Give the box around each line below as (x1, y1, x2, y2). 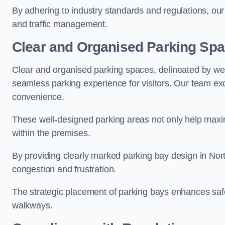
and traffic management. (12, 19, 107, 29)
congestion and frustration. (12, 164, 117, 174)
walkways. (12, 200, 53, 210)
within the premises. (12, 128, 90, 138)
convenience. (12, 92, 64, 102)
